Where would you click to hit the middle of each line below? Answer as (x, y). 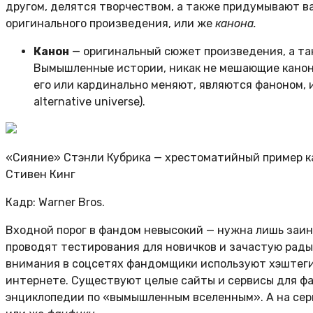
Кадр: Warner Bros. (55, 202)
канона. (236, 23)
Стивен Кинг (41, 174)
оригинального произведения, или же (110, 23)
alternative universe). (89, 101)
